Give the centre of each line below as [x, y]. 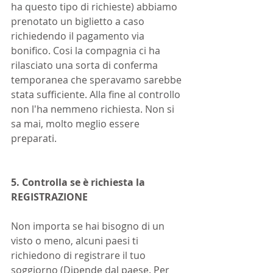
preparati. [34, 138]
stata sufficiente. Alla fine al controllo [97, 94]
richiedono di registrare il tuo [80, 255]
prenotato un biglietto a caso [79, 21]
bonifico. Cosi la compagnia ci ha [87, 51]
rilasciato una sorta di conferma [86, 65]
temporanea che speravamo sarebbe [97, 80]
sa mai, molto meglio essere [76, 124]
